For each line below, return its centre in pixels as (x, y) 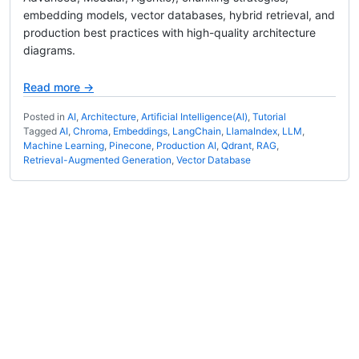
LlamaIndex (252, 131)
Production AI (186, 145)
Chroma (91, 131)
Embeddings (140, 131)
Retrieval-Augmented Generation (97, 160)
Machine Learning (64, 145)
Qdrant (236, 145)
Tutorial (269, 117)
